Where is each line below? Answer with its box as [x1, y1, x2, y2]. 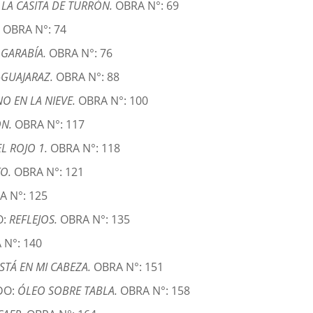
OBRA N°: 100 [78, 93, 149, 109]
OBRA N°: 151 [94, 259, 164, 275]
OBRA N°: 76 [49, 45, 113, 61]
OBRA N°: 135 [60, 212, 131, 228]
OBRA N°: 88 [56, 69, 120, 85]
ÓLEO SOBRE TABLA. [17, 283, 121, 299]
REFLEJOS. [9, 212, 61, 228]
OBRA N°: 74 [3, 22, 67, 38]
